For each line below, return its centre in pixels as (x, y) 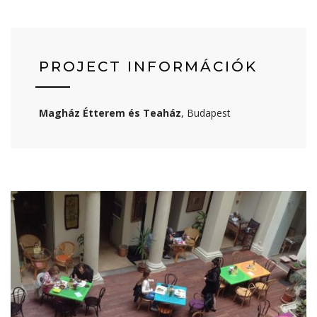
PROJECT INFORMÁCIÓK (148, 67)
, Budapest (206, 113)
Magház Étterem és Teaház (110, 113)
